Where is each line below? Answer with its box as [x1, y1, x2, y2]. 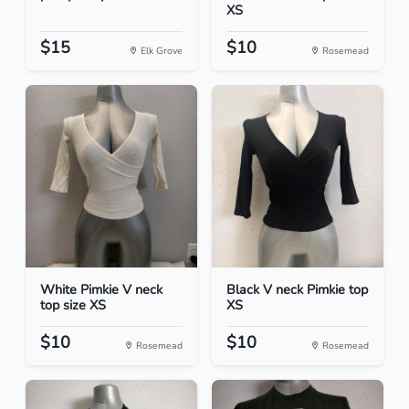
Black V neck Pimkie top [226, 280, 368, 299]
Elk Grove [138, 44, 183, 58]
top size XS [40, 296, 106, 315]
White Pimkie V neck [40, 280, 163, 299]
